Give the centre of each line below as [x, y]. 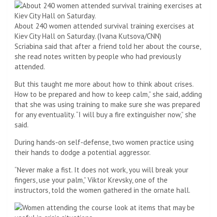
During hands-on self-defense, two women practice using [104, 142]
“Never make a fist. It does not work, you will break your [101, 170]
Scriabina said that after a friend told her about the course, [108, 46]
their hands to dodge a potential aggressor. [83, 152]
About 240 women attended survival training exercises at [104, 26]
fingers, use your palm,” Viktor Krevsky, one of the [91, 180]
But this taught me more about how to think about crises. [104, 84]
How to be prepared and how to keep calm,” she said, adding [108, 94]
